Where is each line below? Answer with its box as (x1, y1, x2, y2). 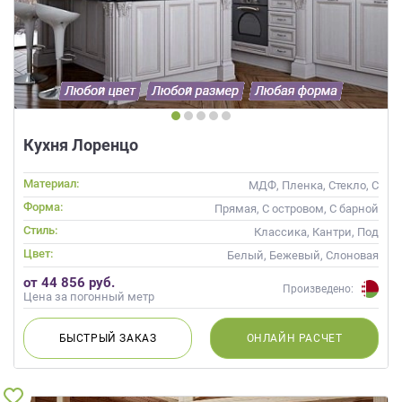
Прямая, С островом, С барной (214, 201, 379, 215)
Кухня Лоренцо (23, 135, 138, 154)
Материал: (23, 176, 79, 190)
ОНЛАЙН (246, 331, 299, 345)
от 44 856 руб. (23, 274, 115, 291)
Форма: (23, 199, 63, 214)
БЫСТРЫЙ (58, 331, 120, 345)
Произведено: (283, 283, 354, 296)
